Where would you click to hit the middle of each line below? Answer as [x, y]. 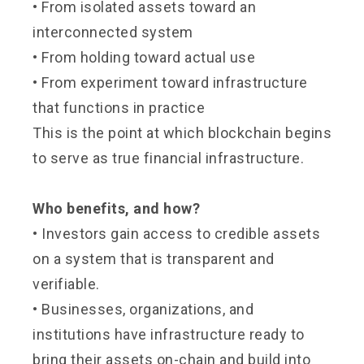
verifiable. [66, 284]
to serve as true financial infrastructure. [168, 158]
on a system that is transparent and [154, 258]
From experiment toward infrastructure [175, 82]
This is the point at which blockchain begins [182, 132]
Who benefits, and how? [116, 208]
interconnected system [113, 32]
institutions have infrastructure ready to [169, 334]
